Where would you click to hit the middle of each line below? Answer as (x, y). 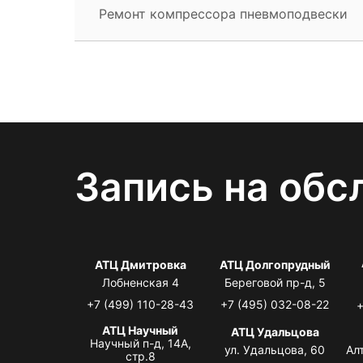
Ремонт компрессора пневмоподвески (223, 13)
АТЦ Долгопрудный (275, 264)
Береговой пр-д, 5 (275, 282)
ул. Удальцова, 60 (275, 349)
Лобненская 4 (140, 282)
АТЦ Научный (141, 330)
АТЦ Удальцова (275, 331)
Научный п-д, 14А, (140, 343)
